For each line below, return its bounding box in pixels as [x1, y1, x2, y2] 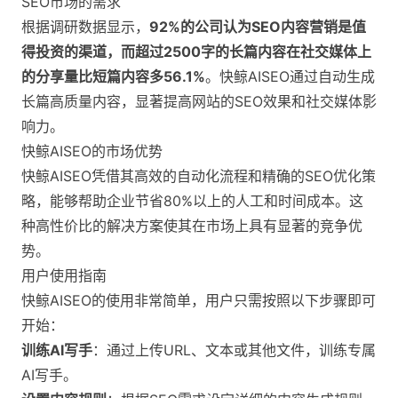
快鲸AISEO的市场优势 [21, 142, 163, 161]
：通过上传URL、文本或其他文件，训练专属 [92, 341, 376, 360]
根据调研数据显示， [21, 18, 149, 36]
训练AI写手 [21, 341, 92, 360]
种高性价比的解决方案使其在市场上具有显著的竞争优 [21, 217, 362, 235]
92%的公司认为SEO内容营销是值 [149, 18, 366, 36]
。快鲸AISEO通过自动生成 [205, 68, 375, 86]
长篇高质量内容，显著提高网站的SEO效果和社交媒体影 [21, 92, 377, 111]
